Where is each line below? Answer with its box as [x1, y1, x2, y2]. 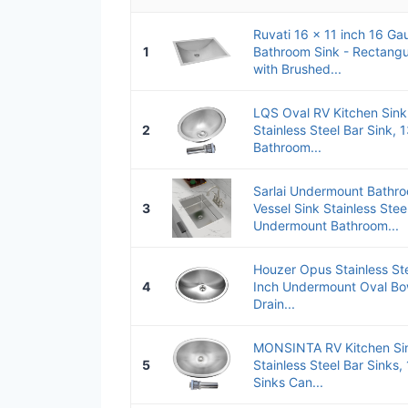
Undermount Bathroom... [253, 217, 399, 233]
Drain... [253, 295, 295, 311]
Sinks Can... [253, 373, 323, 390]
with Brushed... [253, 60, 342, 76]
